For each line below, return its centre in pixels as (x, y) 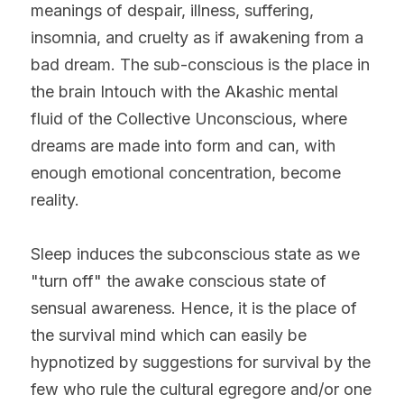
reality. (55, 199)
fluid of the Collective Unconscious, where (189, 118)
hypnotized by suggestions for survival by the (201, 362)
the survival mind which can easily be (169, 335)
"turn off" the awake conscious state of (179, 280)
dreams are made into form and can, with (183, 145)
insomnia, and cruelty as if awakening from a (197, 37)
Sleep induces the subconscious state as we (195, 253)
